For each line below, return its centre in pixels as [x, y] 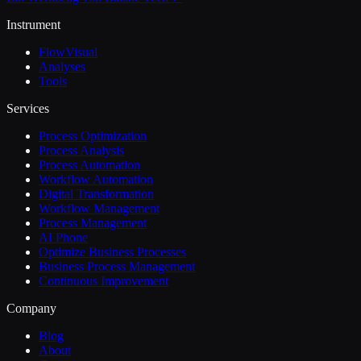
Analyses [62, 66]
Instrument [33, 24]
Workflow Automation [96, 179]
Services [28, 108]
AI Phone [63, 237]
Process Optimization [93, 135]
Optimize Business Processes [112, 251]
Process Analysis [81, 150]
